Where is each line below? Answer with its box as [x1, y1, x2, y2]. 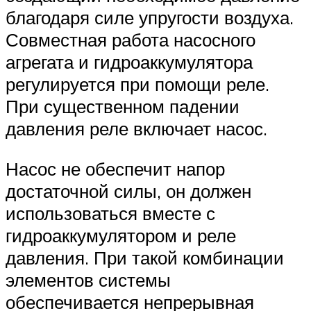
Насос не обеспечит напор [6, 158, 225, 180]
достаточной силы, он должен [6, 180, 251, 203]
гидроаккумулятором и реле [6, 224, 236, 247]
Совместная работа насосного [6, 28, 255, 51]
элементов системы [6, 269, 171, 292]
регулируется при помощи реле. [6, 73, 269, 96]
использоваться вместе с [6, 202, 215, 225]
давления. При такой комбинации [6, 246, 284, 269]
